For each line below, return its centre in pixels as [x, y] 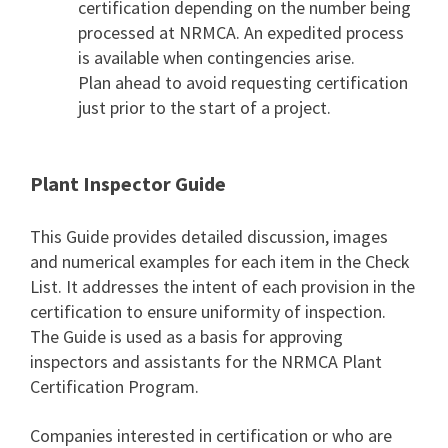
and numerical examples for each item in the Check [220, 261]
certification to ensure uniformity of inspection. [208, 311]
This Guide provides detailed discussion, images [209, 236]
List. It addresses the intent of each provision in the [222, 286]
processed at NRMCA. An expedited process [241, 32]
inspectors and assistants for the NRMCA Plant [206, 361]
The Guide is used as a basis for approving [186, 336]
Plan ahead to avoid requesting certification [243, 82]
